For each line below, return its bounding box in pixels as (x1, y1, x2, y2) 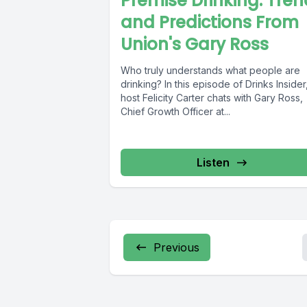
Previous (153, 241, 199, 255)
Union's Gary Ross (121, 33, 269, 56)
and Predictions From (121, 11, 299, 34)
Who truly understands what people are (121, 64, 300, 77)
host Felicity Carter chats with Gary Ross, (121, 92, 303, 104)
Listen (197, 156, 230, 170)
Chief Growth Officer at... (121, 106, 230, 118)
